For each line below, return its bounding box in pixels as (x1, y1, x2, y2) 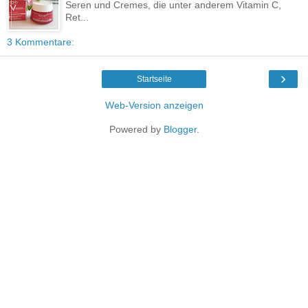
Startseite (136, 74, 172, 84)
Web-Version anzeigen (104, 99, 203, 111)
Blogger (163, 123, 197, 135)
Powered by (109, 123, 164, 135)
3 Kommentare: (7, 36, 74, 47)
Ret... (65, 11, 89, 23)
